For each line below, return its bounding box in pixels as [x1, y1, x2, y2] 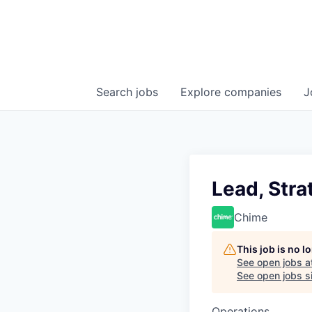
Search [96, 85, 136, 99]
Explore [180, 85, 224, 99]
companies [224, 85, 281, 99]
